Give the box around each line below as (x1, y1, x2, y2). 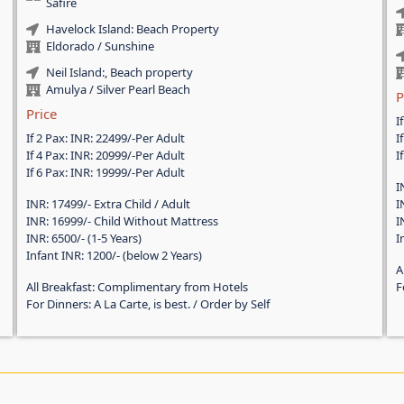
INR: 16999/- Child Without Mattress (25, 213, 218, 230)
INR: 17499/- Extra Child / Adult (25, 196, 190, 213)
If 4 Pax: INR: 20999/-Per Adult (25, 147, 185, 164)
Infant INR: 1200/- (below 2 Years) (25, 247, 202, 264)
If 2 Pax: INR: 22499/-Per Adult (25, 130, 185, 147)
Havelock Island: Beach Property (46, 21, 220, 38)
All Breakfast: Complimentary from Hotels (25, 279, 248, 296)
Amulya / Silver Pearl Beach (46, 81, 191, 98)
